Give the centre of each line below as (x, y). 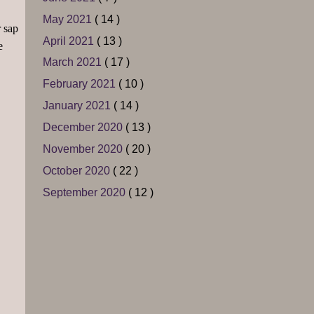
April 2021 (70, 41)
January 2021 (78, 106)
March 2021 (74, 62)
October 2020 (78, 170)
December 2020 (84, 128)
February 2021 (81, 84)
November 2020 (84, 149)
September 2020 (86, 192)
